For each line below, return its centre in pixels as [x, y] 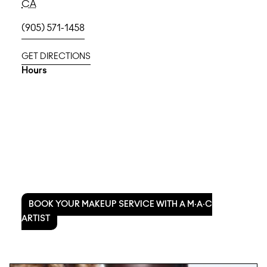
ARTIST [36, 219]
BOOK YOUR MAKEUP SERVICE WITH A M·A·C [120, 204]
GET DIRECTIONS [56, 57]
